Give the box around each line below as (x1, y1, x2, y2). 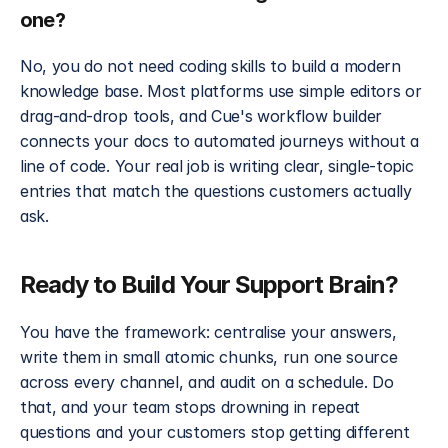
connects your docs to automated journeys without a (20, 131, 419, 151)
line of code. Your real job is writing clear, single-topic (20, 156, 414, 176)
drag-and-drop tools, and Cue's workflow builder (20, 106, 382, 126)
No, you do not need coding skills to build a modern (20, 56, 401, 76)
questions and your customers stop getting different (20, 422, 410, 442)
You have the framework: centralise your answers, (20, 322, 397, 342)
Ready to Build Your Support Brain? (20, 270, 399, 299)
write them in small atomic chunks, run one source (20, 347, 398, 367)
